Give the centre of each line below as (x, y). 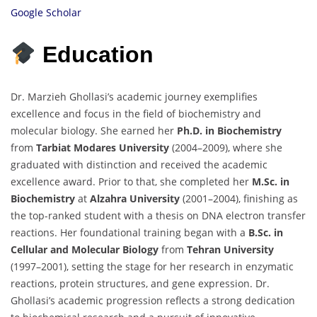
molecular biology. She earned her (94, 130)
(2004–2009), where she (226, 147)
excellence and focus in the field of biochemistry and (136, 113)
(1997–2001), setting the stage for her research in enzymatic (152, 266)
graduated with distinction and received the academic (139, 164)
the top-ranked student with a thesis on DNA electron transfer (158, 215)
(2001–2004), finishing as (239, 198)
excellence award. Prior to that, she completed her (131, 181)
